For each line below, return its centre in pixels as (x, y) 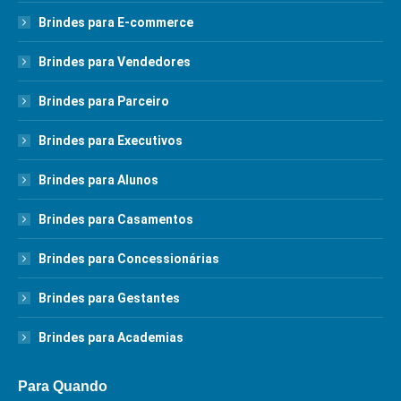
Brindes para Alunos (98, 180)
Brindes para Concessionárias (129, 259)
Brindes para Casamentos (116, 219)
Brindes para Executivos (111, 141)
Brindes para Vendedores (115, 62)
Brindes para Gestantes (109, 298)
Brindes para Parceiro (104, 101)
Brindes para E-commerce (116, 22)
